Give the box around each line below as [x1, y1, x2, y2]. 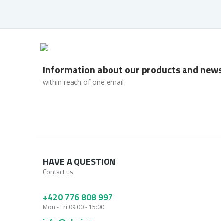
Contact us [43, 166, 73, 177]
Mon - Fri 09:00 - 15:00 [43, 203, 104, 211]
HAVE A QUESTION [43, 155, 115, 168]
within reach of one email [43, 77, 124, 87]
